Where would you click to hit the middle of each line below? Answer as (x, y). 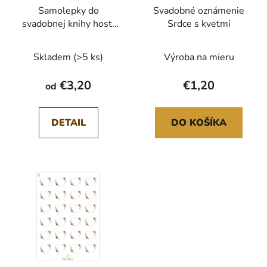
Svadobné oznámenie (199, 10)
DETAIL (68, 122)
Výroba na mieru (199, 57)
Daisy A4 (68, 37)
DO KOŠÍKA (199, 122)
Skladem (53, 57)
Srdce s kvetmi (199, 24)
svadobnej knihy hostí (68, 24)
